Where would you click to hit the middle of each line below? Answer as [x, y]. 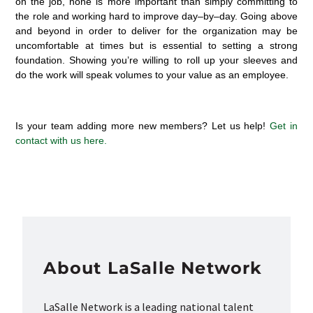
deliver [146, 31]
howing [94, 60]
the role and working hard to [80, 16]
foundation [39, 60]
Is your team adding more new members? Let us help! [143, 126]
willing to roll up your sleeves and [218, 60]
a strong [277, 46]
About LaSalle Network [153, 268]
